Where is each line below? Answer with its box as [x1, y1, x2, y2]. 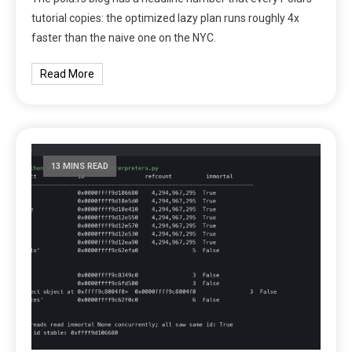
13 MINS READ [51, 160, 109, 171]
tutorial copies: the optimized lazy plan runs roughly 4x [31, 11, 300, 24]
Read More [40, 67, 95, 80]
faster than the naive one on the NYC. [31, 31, 217, 44]
